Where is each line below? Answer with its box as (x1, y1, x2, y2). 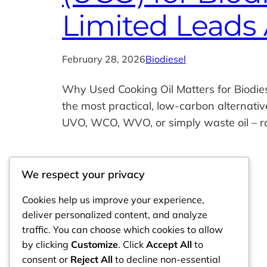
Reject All (70, 253, 113, 266)
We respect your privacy (21, 167, 145, 182)
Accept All (146, 238, 192, 251)
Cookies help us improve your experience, (22, 194, 204, 206)
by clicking (22, 238, 71, 251)
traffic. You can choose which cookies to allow (22, 223, 223, 236)
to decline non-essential (113, 253, 221, 266)
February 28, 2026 (62, 52, 145, 65)
